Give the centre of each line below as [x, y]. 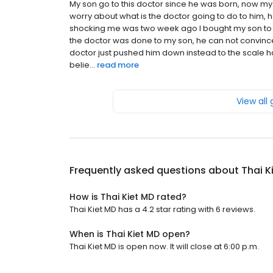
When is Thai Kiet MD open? [130, 234]
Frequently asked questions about [155, 171]
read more [118, 65]
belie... [82, 65]
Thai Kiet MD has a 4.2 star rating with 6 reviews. [162, 210]
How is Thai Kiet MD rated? [128, 197]
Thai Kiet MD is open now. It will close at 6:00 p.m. [164, 247]
